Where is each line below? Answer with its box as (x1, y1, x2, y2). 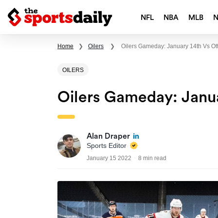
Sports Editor (87, 142, 128, 150)
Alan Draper (87, 132, 130, 141)
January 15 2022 (87, 155, 131, 162)
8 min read (138, 155, 166, 162)
